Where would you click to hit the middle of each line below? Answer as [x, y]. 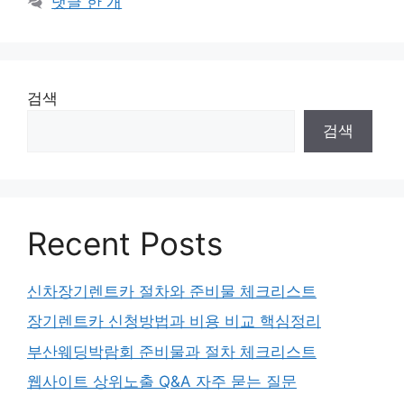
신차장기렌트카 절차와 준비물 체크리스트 [172, 291]
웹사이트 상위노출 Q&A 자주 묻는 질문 [162, 381]
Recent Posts [125, 243]
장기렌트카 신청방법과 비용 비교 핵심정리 [174, 321]
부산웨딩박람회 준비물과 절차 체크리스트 [172, 351]
